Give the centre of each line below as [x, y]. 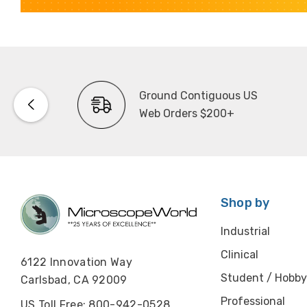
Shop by [245, 202]
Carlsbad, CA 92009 [74, 280]
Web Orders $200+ [186, 113]
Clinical [239, 254]
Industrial [245, 231]
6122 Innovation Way [77, 262]
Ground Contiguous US [198, 95]
